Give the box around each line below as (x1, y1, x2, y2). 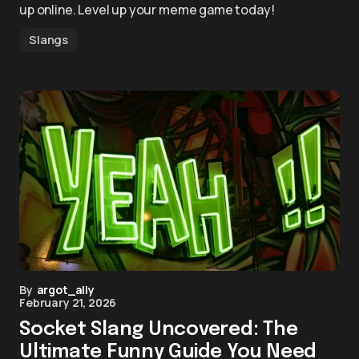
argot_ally (36, 282, 95, 297)
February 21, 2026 (19, 295, 117, 310)
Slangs (29, 31, 69, 48)
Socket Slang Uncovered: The (19, 320, 298, 340)
